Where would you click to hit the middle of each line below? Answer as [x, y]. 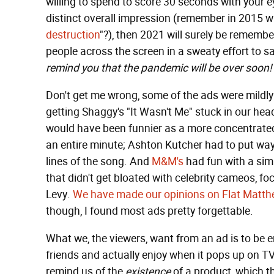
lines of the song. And [99, 161]
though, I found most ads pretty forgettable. [150, 211]
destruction [73, 35]
